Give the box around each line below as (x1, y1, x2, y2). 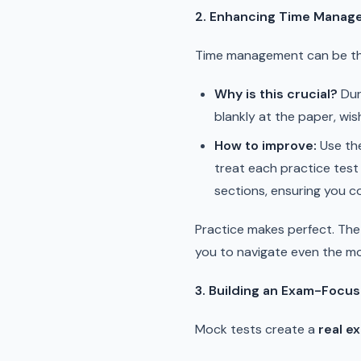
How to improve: (214, 137, 317, 154)
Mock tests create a (195, 321, 318, 338)
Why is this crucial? (214, 85, 338, 102)
